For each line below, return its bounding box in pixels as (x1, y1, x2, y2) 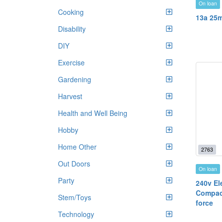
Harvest (58, 91, 82, 101)
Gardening (58, 74, 91, 84)
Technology (58, 209, 94, 219)
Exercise (58, 57, 85, 67)
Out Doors (58, 159, 90, 168)
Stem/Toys (58, 192, 91, 202)
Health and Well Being (58, 108, 127, 118)
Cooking (58, 7, 84, 17)
